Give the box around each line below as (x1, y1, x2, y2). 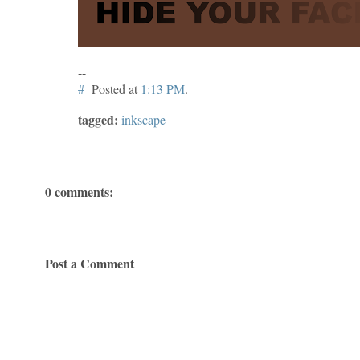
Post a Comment (45, 253, 134, 272)
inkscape (121, 111, 166, 129)
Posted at (92, 80, 141, 98)
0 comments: (45, 182, 113, 202)
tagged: (78, 110, 119, 129)
